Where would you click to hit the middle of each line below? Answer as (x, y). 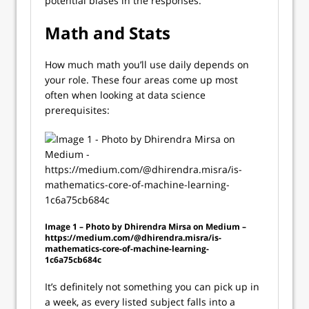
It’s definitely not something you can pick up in (152, 287)
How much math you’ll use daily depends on (147, 64)
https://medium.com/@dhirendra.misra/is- (133, 238)
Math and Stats (108, 33)
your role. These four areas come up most (141, 80)
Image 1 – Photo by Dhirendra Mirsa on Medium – (146, 227)
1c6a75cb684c (73, 260)
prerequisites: (77, 110)
